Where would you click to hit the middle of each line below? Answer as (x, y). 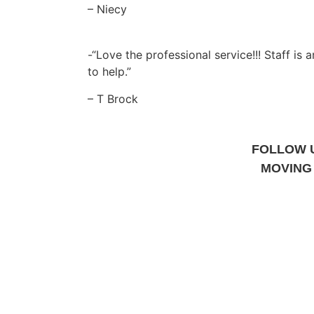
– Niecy (108, 9)
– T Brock (113, 98)
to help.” (110, 72)
